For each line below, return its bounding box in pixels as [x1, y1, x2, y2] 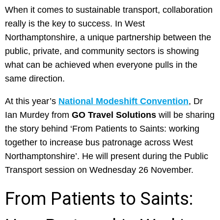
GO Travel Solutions [72, 110, 156, 120]
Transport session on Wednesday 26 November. [5, 165, 193, 175]
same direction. [5, 74, 65, 83]
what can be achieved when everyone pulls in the [5, 60, 197, 70]
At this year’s [5, 96, 58, 106]
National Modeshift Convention [58, 96, 189, 106]
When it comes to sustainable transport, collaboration [5, 5, 213, 15]
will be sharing [156, 110, 215, 120]
